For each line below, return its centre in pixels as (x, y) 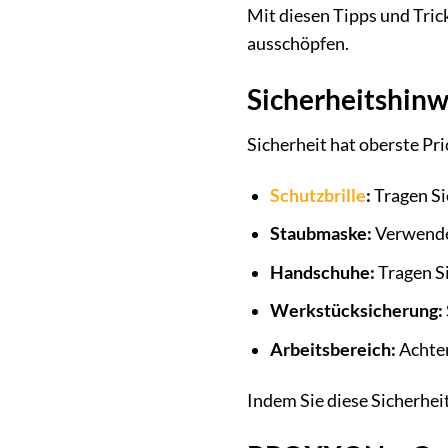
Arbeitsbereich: (332, 349)
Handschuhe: (322, 272)
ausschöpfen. (298, 43)
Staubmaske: (320, 234)
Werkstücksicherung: (356, 311)
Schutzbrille (317, 195)
